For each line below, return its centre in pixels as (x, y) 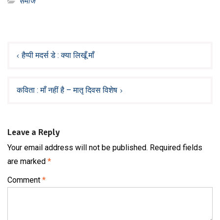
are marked (27, 161)
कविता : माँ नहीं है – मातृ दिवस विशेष (67, 90)
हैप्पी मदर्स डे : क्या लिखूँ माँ (58, 55)
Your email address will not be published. (78, 147)
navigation (31, 55)
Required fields (176, 147)
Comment (25, 180)
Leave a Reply (34, 132)
